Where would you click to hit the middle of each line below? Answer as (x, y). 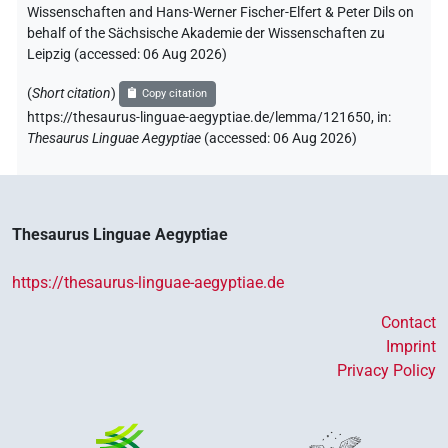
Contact (408, 322)
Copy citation (175, 93)
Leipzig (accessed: (85, 54)
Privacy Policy (386, 370)
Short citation (71, 93)
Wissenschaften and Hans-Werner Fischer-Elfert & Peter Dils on (220, 12)
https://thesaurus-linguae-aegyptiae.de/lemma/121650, (202, 117)
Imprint (411, 346)
